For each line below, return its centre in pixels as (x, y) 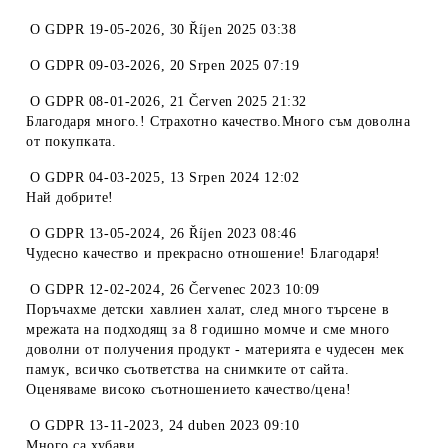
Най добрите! (70, 197)
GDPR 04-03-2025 (103, 177)
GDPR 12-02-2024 (103, 289)
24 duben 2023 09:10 (234, 425)
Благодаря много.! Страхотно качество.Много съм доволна (218, 121)
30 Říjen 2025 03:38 (233, 29)
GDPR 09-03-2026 (103, 65)
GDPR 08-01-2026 (103, 101)
